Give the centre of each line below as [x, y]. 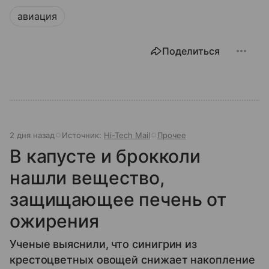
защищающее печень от [118, 200]
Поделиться [191, 51]
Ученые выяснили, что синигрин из [104, 244]
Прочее [172, 135]
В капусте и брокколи [105, 156]
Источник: [83, 135]
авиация [37, 17]
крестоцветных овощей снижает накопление [132, 260]
